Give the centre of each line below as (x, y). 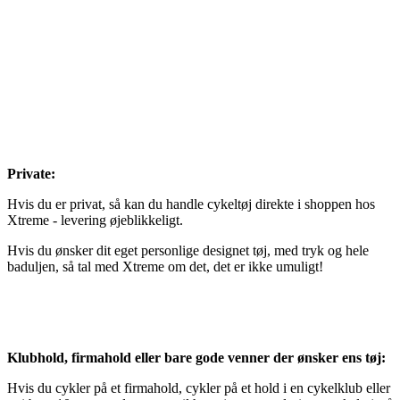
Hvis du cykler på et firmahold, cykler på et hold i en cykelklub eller (199, 388)
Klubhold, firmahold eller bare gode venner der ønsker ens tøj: (196, 358)
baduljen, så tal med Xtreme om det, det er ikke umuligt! (165, 267)
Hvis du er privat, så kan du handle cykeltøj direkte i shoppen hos (191, 204)
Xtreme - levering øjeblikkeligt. (95, 221)
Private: (31, 174)
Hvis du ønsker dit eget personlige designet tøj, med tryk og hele (188, 251)
